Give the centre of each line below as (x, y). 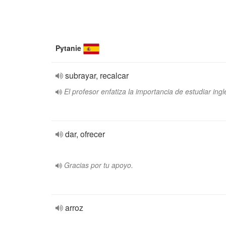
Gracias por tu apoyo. (99, 165)
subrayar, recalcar (97, 75)
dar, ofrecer (85, 134)
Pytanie (68, 48)
